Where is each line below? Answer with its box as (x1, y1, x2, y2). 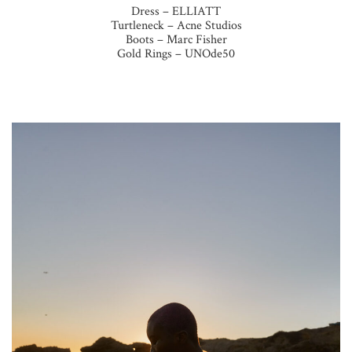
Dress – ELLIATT (131, 2, 221, 20)
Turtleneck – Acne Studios (110, 16, 242, 34)
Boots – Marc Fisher (125, 31, 227, 48)
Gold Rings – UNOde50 (117, 45, 235, 62)
